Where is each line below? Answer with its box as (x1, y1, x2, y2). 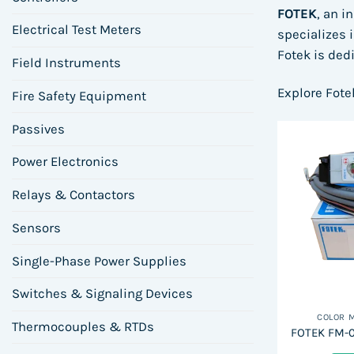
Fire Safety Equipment (12, 88, 146, 104)
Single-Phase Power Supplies (12, 253, 186, 269)
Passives (12, 121, 65, 137)
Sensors (12, 220, 61, 235)
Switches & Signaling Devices (12, 286, 193, 302)
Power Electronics (12, 154, 119, 170)
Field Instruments (12, 55, 121, 71)
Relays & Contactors (12, 187, 135, 203)
